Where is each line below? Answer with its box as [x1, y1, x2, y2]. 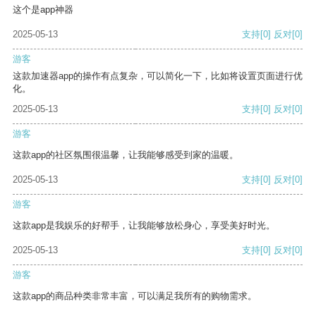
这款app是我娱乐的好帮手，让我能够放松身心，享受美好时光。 [13, 220, 275, 231]
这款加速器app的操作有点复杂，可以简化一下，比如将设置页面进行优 [13, 71, 303, 82]
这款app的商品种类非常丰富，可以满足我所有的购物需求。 [13, 291, 257, 302]
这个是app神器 [13, 4, 73, 16]
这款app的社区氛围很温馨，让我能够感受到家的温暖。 [13, 150, 238, 161]
